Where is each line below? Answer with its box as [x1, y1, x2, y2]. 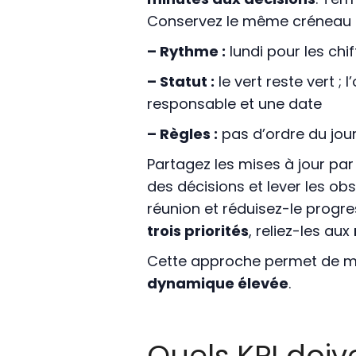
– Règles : [146, 124, 218, 145]
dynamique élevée [146, 273, 288, 294]
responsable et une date [146, 94, 322, 114]
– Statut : [146, 72, 215, 92]
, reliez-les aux [248, 221, 354, 242]
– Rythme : [146, 41, 226, 62]
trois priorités [146, 221, 249, 242]
